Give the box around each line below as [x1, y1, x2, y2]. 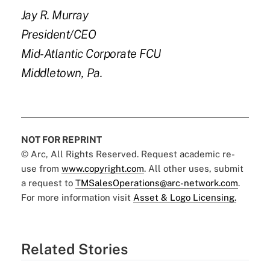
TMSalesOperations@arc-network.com [75, 177, 238, 188]
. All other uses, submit [143, 163, 243, 174]
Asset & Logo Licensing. [133, 192, 236, 202]
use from [20, 163, 61, 174]
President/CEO [20, 27, 96, 42]
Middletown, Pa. [20, 65, 102, 80]
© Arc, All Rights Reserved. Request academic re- [20, 148, 235, 159]
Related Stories [20, 240, 128, 257]
